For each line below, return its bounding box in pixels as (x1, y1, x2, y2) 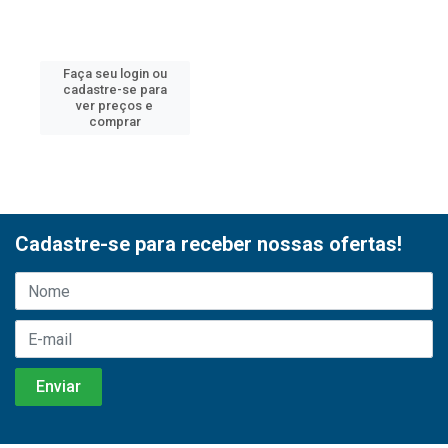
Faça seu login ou (62, 66, 167, 81)
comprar (88, 114, 141, 129)
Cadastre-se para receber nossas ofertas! (15, 232, 402, 256)
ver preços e (76, 98, 153, 113)
